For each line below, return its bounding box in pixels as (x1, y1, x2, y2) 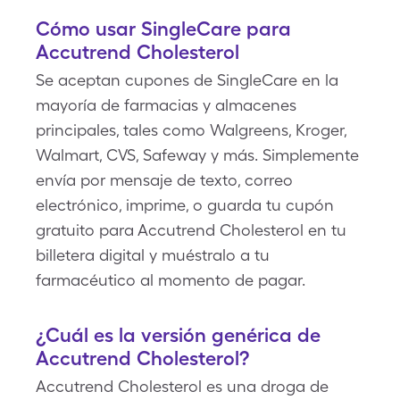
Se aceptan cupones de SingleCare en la (36, 71, 338, 89)
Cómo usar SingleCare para (36, 17, 291, 40)
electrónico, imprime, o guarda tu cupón (36, 196, 334, 214)
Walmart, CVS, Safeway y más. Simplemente (36, 146, 359, 164)
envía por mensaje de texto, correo (36, 171, 293, 189)
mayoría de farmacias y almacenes (36, 96, 296, 114)
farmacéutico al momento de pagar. (36, 271, 305, 289)
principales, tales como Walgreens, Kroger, (36, 121, 346, 139)
